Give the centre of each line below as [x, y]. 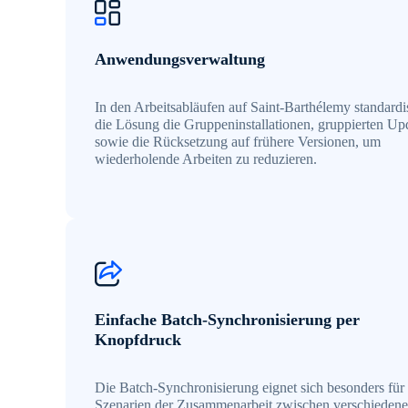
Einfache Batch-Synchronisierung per [227, 320]
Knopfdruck [138, 340]
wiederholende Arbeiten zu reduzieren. [206, 159]
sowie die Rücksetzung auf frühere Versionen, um [238, 142]
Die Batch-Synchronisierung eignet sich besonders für [250, 388]
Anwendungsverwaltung [180, 60]
